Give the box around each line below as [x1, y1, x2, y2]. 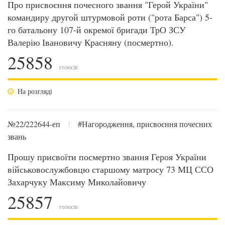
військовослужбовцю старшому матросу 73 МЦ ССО [8, 163, 213, 175]
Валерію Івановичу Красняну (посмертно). [8, 36, 174, 48]
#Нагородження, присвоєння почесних [78, 119, 212, 129]
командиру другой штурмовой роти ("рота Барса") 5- [8, 11, 212, 23]
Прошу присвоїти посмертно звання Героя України [8, 151, 206, 163]
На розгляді [18, 86, 52, 96]
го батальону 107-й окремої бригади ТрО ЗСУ [8, 24, 186, 36]
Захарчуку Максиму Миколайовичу [8, 176, 146, 188]
